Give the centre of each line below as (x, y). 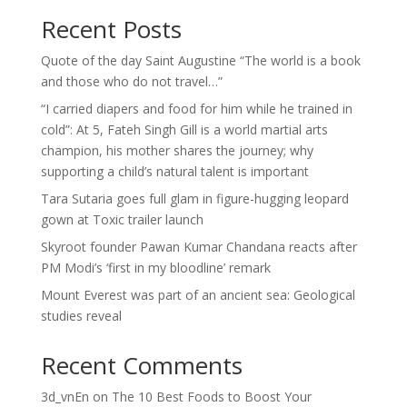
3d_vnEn (65, 397)
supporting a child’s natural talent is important (174, 171)
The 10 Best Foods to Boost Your (211, 397)
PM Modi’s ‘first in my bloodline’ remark (155, 268)
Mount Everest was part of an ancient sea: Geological (198, 295)
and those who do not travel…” (131, 81)
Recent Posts (111, 29)
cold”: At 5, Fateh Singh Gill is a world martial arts (184, 129)
